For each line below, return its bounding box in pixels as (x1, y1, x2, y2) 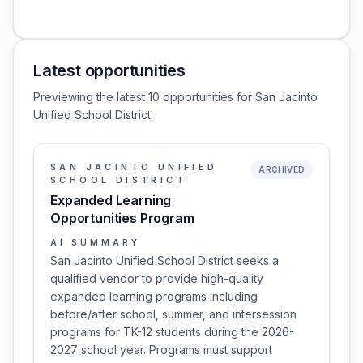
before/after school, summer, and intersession (50, 307, 297, 321)
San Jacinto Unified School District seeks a (50, 254, 279, 267)
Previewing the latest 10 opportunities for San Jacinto (33, 90, 318, 104)
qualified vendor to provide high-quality (50, 271, 263, 285)
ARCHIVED (258, 164, 305, 174)
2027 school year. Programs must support (50, 343, 272, 357)
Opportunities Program (50, 210, 194, 226)
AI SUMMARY (50, 237, 140, 247)
